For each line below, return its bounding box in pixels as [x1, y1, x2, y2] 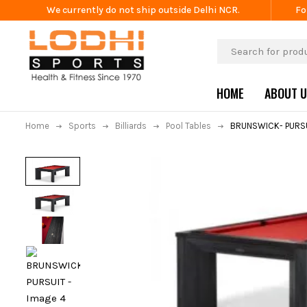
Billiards [115, 121, 147, 131]
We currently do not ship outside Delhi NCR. [46, 4, 240, 16]
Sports [69, 121, 96, 131]
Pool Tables [166, 121, 211, 131]
